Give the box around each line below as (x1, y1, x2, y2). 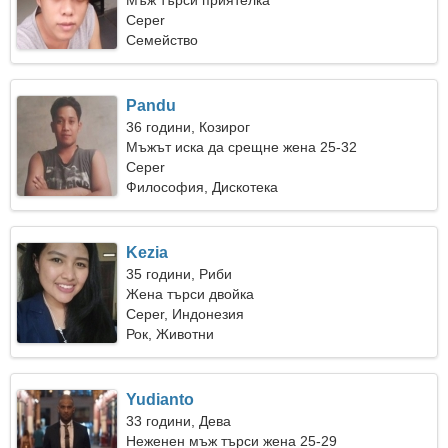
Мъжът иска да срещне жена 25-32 (126, 139, 358, 155)
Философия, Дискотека (126, 179, 279, 195)
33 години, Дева (126, 413, 232, 429)
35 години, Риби (126, 266, 233, 282)
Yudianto (126, 391, 195, 408)
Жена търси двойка (126, 286, 255, 302)
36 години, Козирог (126, 119, 251, 135)
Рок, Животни (126, 326, 215, 342)
